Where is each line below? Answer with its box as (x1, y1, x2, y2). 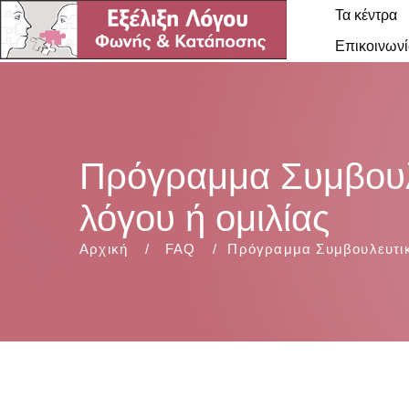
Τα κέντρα (334, 7, 397, 23)
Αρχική (79, 241, 129, 257)
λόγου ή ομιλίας (79, 198, 330, 238)
